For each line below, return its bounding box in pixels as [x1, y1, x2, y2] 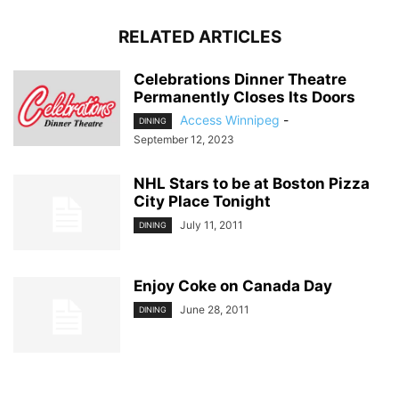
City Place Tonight [134, 192, 271, 211]
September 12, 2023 [134, 133, 234, 147]
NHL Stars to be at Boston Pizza [134, 175, 370, 193]
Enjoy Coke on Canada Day [134, 277, 332, 296]
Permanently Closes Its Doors [134, 88, 355, 106]
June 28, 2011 [180, 303, 249, 317]
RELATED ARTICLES [118, 27, 281, 47]
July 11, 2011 [180, 218, 243, 232]
